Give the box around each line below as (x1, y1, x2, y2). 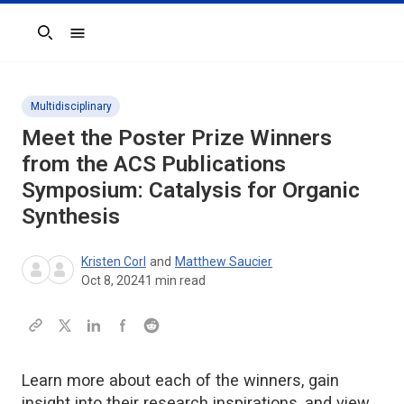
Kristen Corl (81, 253, 146, 269)
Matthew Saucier (175, 253, 272, 269)
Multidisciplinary (31, 99, 112, 113)
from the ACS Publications (22, 150, 286, 177)
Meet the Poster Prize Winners (22, 124, 332, 151)
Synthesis (22, 202, 120, 229)
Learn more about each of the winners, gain (22, 370, 339, 390)
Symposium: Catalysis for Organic (22, 176, 360, 203)
